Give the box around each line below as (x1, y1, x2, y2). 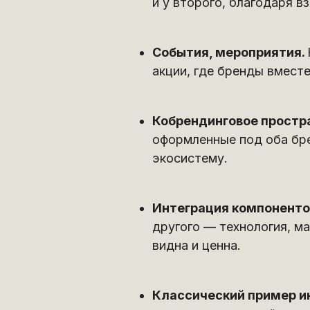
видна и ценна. (152, 238, 241, 253)
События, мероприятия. (152, 45, 307, 60)
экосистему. (152, 151, 228, 165)
